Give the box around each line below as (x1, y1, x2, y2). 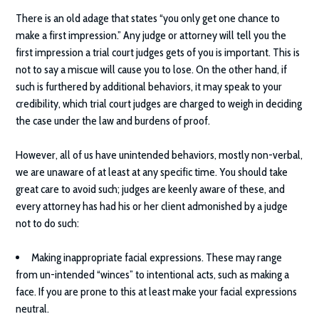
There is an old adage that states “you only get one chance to (16, 11, 281, 26)
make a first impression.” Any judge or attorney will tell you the (16, 28, 287, 43)
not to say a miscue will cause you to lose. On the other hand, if (16, 63, 288, 77)
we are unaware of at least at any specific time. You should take (16, 165, 288, 179)
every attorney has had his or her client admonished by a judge (16, 199, 288, 214)
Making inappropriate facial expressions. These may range (31, 251, 283, 265)
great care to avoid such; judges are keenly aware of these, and (16, 182, 286, 197)
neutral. (16, 302, 50, 316)
